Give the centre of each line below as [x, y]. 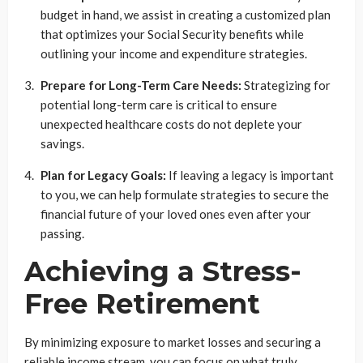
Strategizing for [286, 85]
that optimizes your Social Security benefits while [172, 34]
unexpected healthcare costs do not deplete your [171, 124]
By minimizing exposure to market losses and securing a [173, 342]
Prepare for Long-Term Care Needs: [141, 85]
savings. [62, 144]
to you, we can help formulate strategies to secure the [185, 195]
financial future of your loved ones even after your [176, 214]
